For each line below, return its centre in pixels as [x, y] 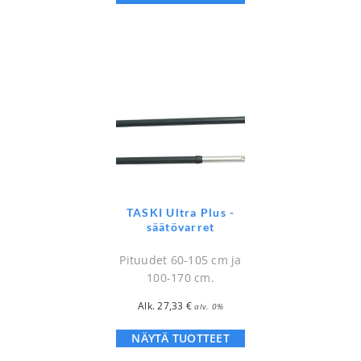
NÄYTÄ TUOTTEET [180, 338]
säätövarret [180, 227]
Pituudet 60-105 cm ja [180, 260]
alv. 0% [209, 307]
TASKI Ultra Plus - [180, 213]
